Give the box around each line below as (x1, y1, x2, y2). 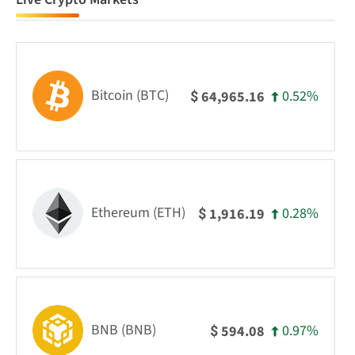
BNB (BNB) (91, 319, 156, 340)
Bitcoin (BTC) (91, 85, 169, 105)
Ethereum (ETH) (91, 202, 185, 223)
